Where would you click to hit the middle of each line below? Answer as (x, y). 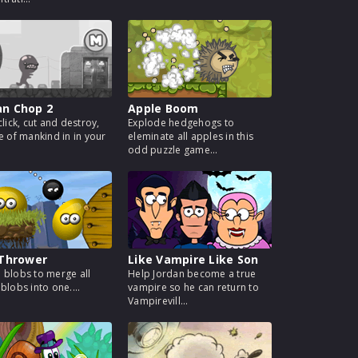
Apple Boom (163, 108)
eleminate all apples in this (191, 136)
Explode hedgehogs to (181, 123)
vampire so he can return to (193, 287)
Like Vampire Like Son (193, 259)
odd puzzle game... (173, 150)
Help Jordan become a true (192, 274)
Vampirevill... (158, 301)
